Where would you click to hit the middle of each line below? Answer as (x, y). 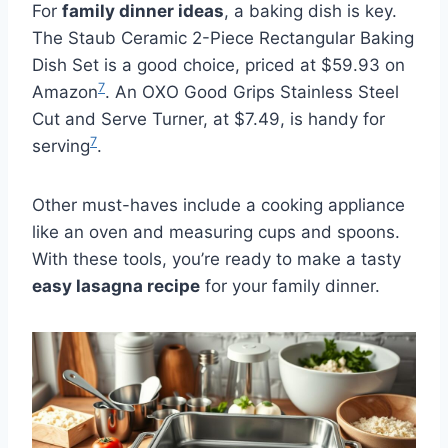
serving (61, 145)
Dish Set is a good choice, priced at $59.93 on (218, 64)
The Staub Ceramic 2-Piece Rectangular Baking (223, 37)
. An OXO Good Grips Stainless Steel (252, 91)
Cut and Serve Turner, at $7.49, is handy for (208, 118)
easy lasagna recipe (116, 285)
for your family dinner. (290, 285)
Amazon (65, 91)
